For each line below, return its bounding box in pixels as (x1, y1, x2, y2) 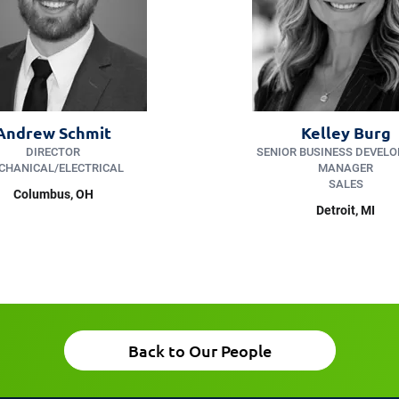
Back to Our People (127, 339, 272, 361)
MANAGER (318, 160, 374, 175)
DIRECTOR (26, 144, 81, 159)
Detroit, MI (316, 202, 376, 217)
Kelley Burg (300, 121, 391, 142)
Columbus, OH (12, 186, 94, 201)
